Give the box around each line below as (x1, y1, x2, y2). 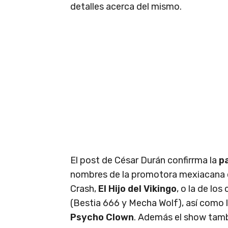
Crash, (70, 183, 96, 194)
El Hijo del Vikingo (96, 183, 177, 194)
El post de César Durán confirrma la (70, 154, 219, 166)
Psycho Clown (70, 211, 134, 223)
